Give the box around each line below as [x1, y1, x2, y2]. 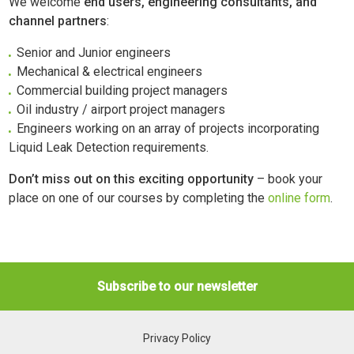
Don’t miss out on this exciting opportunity [9, 171, 254, 186]
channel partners [9, 13, 107, 28]
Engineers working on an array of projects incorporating [17, 120, 320, 136]
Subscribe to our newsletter [96, 279, 258, 294]
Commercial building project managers [17, 82, 228, 98]
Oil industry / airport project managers [17, 101, 226, 117]
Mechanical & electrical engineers [17, 63, 203, 79]
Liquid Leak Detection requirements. [9, 139, 209, 155]
